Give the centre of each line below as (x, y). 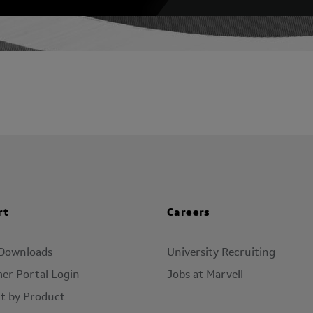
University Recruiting (221, 253)
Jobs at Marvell (205, 275)
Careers (189, 213)
